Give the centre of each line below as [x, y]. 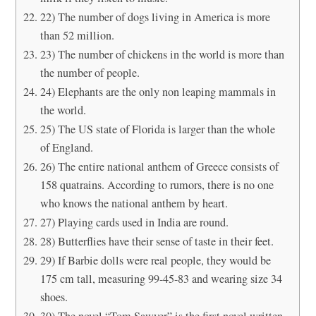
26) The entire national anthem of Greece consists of [159, 166]
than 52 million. [77, 35]
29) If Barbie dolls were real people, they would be [155, 260]
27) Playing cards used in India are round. [134, 222]
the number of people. [90, 72]
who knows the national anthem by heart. [134, 203]
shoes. [54, 297]
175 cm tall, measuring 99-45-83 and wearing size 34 [161, 278]
